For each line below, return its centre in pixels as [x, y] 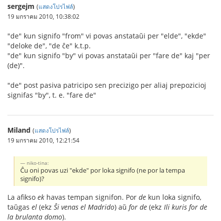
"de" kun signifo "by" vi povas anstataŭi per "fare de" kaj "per [109, 55]
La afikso [22, 197]
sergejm [21, 6]
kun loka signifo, [174, 197]
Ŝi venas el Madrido [84, 207]
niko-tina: [38, 163]
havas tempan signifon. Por [92, 197]
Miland [19, 130]
